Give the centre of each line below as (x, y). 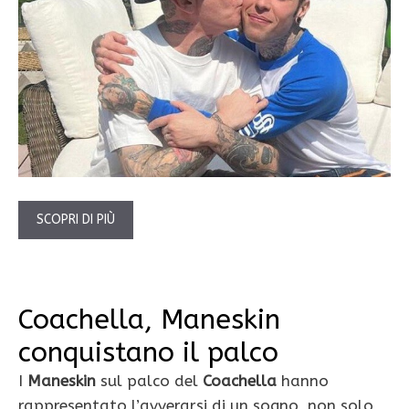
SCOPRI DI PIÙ (76, 219)
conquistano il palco (148, 352)
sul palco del (149, 380)
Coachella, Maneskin (149, 319)
